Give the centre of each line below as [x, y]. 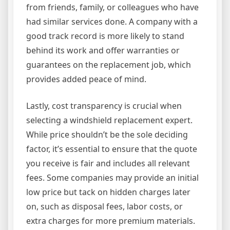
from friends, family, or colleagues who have [112, 7]
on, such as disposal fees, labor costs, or [104, 206]
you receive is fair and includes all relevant [108, 163]
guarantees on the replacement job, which [109, 65]
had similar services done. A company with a [112, 22]
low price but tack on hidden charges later [108, 192]
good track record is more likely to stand [105, 36]
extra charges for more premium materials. [111, 221]
